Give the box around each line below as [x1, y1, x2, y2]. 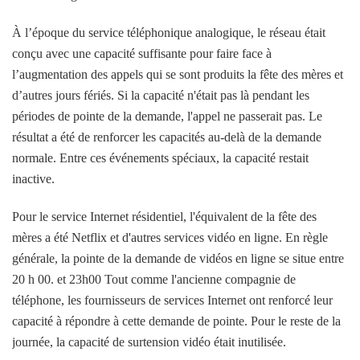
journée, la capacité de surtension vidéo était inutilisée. [12, 335, 286, 350]
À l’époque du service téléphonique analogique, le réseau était [12, 26, 325, 40]
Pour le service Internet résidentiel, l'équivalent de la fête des [12, 210, 317, 224]
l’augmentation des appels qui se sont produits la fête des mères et [12, 67, 343, 82]
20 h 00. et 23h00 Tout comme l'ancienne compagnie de [12, 272, 296, 287]
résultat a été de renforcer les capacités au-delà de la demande [12, 130, 321, 145]
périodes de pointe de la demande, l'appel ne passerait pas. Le [12, 109, 322, 124]
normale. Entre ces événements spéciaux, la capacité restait [12, 151, 309, 166]
